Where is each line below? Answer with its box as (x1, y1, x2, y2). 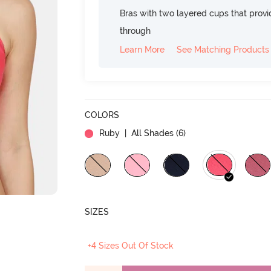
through (120, 25, 151, 36)
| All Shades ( (122, 128, 179, 138)
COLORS (85, 109, 120, 120)
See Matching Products (177, 44, 270, 54)
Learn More (120, 44, 165, 54)
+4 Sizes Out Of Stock (88, 240, 174, 250)
